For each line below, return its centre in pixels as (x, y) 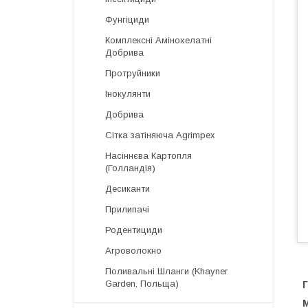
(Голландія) (130, 168)
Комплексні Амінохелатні (158, 40)
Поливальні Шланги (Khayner (166, 271)
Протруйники (133, 73)
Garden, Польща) (142, 284)
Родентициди (134, 230)
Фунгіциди (127, 20)
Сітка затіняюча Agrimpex (160, 135)
